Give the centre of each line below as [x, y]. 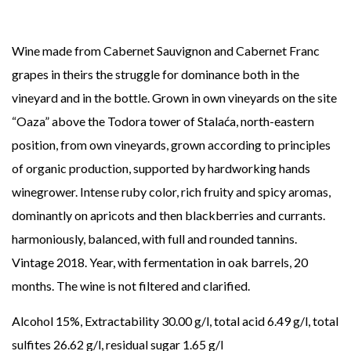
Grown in [176, 98]
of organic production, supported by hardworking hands [161, 168]
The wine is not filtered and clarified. [153, 286]
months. [33, 286]
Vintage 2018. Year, [63, 262]
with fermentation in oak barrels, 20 [213, 262]
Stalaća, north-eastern [256, 121]
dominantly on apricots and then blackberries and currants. [168, 215]
